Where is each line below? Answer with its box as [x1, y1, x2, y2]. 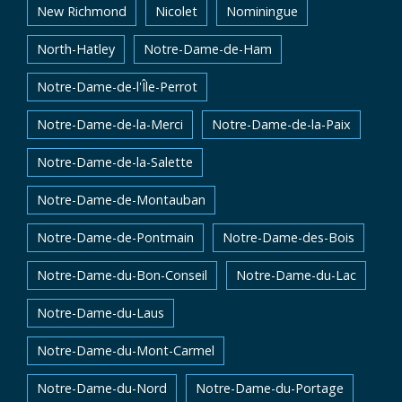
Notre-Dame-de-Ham [144, 40, 272, 57]
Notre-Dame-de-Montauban [37, 191, 205, 208]
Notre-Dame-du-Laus [37, 304, 164, 321]
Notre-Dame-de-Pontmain [37, 229, 194, 246]
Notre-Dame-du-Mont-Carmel [37, 342, 214, 359]
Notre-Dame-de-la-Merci [37, 116, 183, 133]
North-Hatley [37, 40, 115, 57]
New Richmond [37, 3, 127, 20]
